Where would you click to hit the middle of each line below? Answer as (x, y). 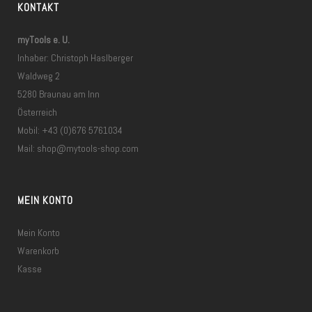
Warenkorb (38, 250)
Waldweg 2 (39, 76)
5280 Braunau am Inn (58, 94)
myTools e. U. (44, 39)
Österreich (37, 112)
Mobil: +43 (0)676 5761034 (70, 130)
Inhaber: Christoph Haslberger (75, 57)
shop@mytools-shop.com (88, 148)
